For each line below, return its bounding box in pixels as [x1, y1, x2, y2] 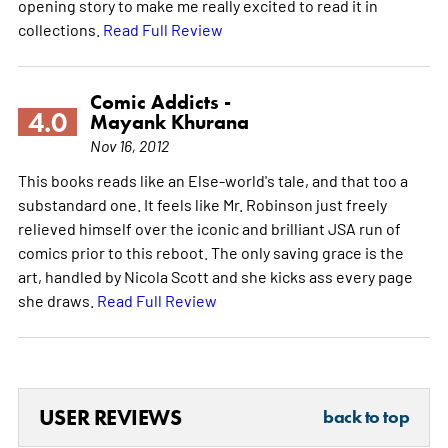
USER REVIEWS [38, 403, 182, 431]
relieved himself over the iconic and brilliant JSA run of [17, 217, 401, 238]
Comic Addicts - [89, 89, 231, 114]
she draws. [17, 289, 97, 310]
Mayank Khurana [89, 109, 249, 134]
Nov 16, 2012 [89, 134, 169, 155]
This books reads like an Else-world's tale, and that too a [17, 169, 408, 190]
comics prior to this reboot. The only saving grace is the [17, 241, 404, 262]
